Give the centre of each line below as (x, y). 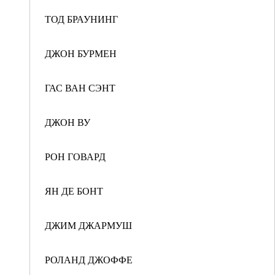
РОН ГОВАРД (75, 156)
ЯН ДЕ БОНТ (74, 191)
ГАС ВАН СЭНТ (80, 87)
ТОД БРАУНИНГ (81, 19)
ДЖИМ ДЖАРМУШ (88, 225)
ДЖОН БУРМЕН (81, 53)
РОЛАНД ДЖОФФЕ (89, 259)
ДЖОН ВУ (68, 122)
